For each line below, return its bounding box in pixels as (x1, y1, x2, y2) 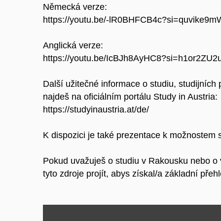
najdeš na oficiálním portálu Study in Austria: (43, 92, 218, 102)
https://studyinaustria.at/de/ (43, 105, 149, 115)
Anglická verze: (43, 40, 103, 51)
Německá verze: (43, 2, 107, 12)
